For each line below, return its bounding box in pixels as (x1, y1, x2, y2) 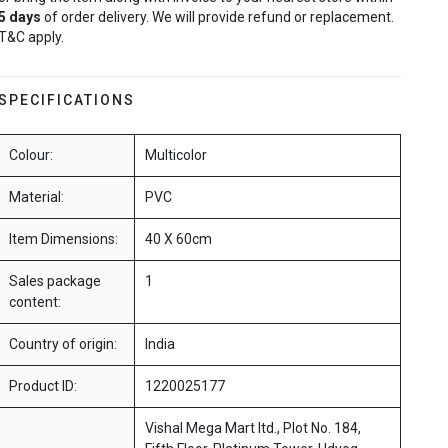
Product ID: (8, 378, 77, 395)
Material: (8, 189, 64, 206)
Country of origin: (8, 336, 117, 353)
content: (8, 294, 61, 311)
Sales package (8, 273, 101, 290)
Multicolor (144, 147, 207, 164)
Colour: (8, 147, 53, 164)
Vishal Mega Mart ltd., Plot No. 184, (144, 420, 361, 437)
